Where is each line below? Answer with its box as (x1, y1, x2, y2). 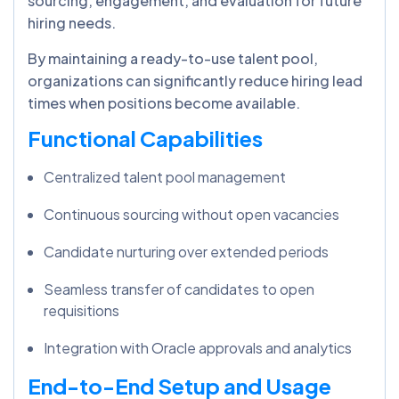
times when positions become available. (28, 93, 300, 112)
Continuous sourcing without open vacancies (44, 204, 339, 224)
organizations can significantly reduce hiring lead (28, 70, 362, 90)
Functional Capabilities (28, 124, 263, 151)
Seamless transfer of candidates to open (44, 279, 314, 298)
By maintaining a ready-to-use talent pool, (28, 48, 318, 68)
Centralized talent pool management (44, 167, 286, 186)
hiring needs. (28, 12, 116, 32)
